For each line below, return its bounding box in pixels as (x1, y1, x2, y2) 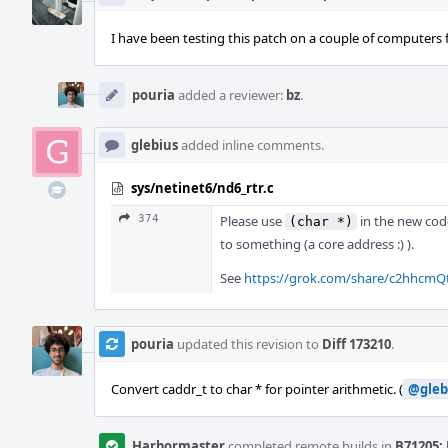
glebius (131, 136, 178, 154)
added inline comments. (178, 136, 324, 154)
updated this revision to (174, 335, 322, 353)
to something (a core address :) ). (220, 235, 414, 253)
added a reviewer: (175, 86, 286, 104)
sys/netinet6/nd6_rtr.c (131, 179, 274, 197)
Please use (220, 212, 285, 230)
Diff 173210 (322, 335, 391, 353)
